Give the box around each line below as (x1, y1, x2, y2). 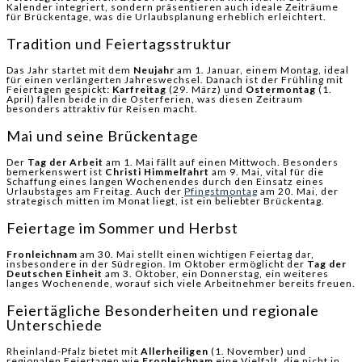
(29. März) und (166, 83, 246, 96)
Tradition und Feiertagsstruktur (6, 35, 232, 53)
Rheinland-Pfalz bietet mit (6, 345, 141, 358)
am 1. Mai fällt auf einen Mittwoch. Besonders (103, 156, 339, 169)
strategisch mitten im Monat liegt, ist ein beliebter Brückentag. (6, 195, 325, 208)
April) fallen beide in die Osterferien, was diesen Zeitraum (6, 93, 303, 106)
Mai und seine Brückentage (6, 127, 199, 145)
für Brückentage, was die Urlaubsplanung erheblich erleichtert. (6, 11, 326, 23)
